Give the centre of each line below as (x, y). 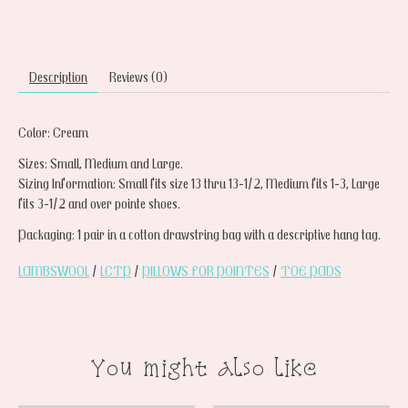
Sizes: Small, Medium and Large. (101, 163)
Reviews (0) (138, 76)
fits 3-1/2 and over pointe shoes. (99, 203)
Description (58, 76)
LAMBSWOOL (54, 270)
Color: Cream (53, 132)
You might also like (204, 367)
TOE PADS (311, 270)
